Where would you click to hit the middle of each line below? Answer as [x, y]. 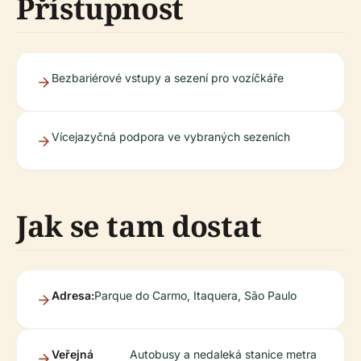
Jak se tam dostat [139, 226]
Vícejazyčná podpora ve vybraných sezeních [171, 137]
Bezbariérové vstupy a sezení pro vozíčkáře [168, 78]
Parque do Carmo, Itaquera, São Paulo [195, 295]
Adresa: [73, 295]
